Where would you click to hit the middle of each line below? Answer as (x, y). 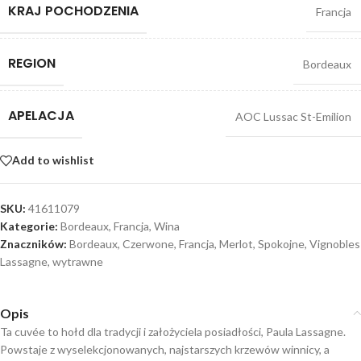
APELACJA (41, 115)
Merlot (236, 243)
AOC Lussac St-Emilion (293, 116)
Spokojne (281, 243)
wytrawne (78, 261)
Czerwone (148, 243)
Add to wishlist (53, 160)
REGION (32, 63)
